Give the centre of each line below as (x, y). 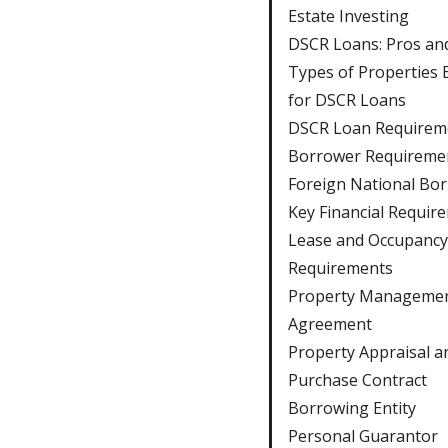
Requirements (340, 267)
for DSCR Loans (346, 99)
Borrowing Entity (351, 407)
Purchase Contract (357, 379)
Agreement (329, 323)
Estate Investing (348, 15)
